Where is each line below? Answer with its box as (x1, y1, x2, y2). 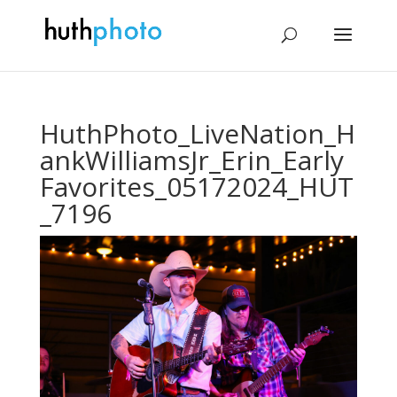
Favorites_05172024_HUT (39, 168, 354, 205)
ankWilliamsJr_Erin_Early (39, 142, 344, 178)
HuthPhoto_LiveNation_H (39, 115, 355, 152)
